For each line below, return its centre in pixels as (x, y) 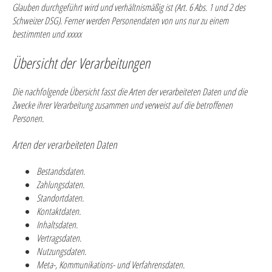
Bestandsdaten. (61, 171)
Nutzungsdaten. (61, 251)
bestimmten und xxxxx (47, 34)
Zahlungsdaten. (60, 185)
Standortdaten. (60, 198)
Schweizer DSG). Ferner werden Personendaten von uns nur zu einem (120, 21)
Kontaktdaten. (59, 211)
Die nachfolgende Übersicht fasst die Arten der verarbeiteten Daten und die (130, 92)
